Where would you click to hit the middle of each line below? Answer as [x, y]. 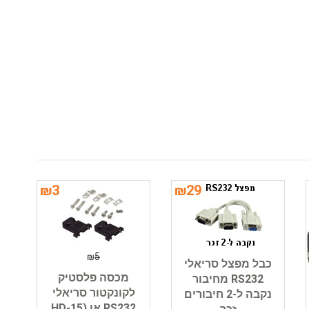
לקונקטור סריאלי [93, 292]
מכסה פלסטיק [94, 277]
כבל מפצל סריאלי [228, 263]
